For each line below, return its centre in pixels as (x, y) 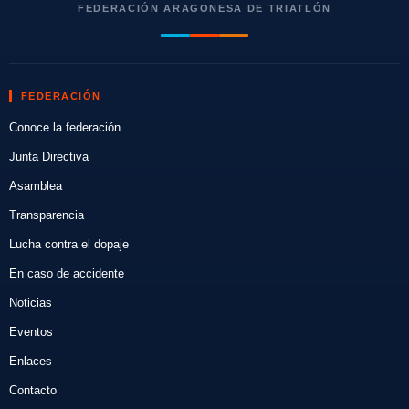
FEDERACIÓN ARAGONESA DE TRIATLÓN (204, 8)
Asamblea (35, 185)
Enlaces (30, 361)
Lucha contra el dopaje (68, 244)
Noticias (30, 302)
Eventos (31, 331)
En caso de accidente (66, 273)
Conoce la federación (64, 127)
